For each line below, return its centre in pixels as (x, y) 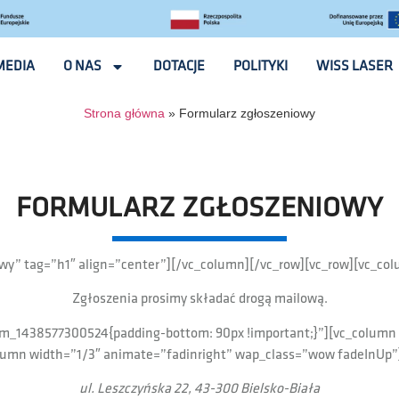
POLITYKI (261, 66)
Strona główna (124, 113)
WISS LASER (355, 66)
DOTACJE (179, 66)
